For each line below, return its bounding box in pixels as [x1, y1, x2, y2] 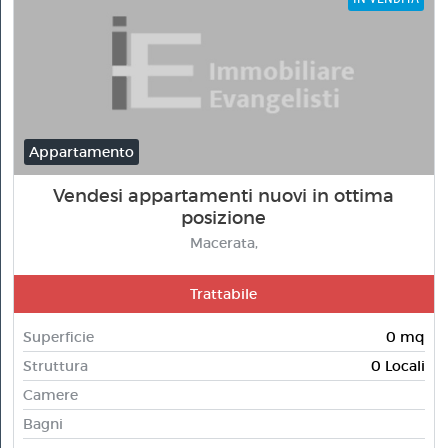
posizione [181, 207, 267, 229]
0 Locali [371, 357, 426, 375]
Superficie [22, 328, 94, 346]
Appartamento [29, 143, 135, 161]
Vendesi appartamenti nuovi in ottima [53, 185, 395, 207]
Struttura [22, 357, 88, 375]
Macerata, [189, 234, 258, 252]
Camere [22, 386, 78, 404]
